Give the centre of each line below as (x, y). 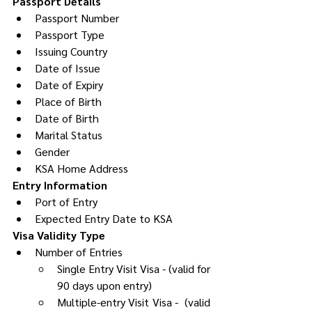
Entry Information (60, 185)
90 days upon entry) (104, 286)
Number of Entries (80, 252)
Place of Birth (68, 102)
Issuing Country (71, 52)
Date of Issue (68, 68)
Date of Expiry (69, 85)
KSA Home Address (81, 169)
